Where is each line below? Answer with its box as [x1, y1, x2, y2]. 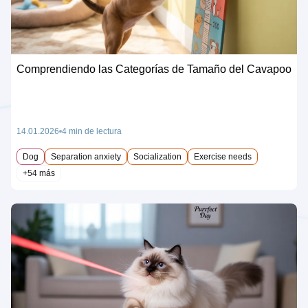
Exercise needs [194, 151, 252, 162]
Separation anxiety [51, 151, 121, 162]
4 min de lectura [62, 126, 122, 136]
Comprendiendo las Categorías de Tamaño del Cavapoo [16, 63, 291, 75]
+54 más [23, 168, 55, 178]
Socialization [133, 151, 181, 162]
